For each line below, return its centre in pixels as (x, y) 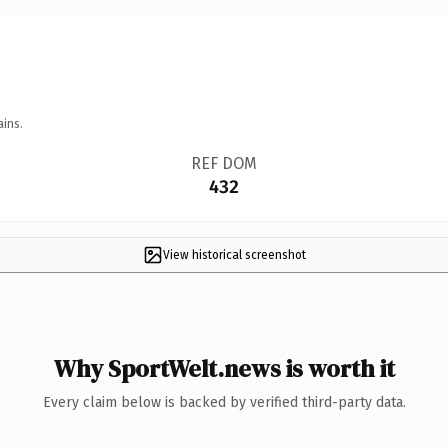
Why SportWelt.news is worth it (224, 368)
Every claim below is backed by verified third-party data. (224, 402)
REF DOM (223, 163)
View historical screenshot (234, 254)
